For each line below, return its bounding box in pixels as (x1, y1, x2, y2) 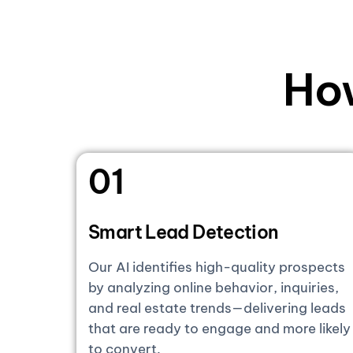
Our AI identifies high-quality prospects (88, 258, 345, 276)
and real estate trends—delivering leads (88, 299, 346, 317)
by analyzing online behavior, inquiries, (88, 278, 339, 296)
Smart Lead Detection (88, 220, 279, 243)
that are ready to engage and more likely (88, 319, 351, 337)
